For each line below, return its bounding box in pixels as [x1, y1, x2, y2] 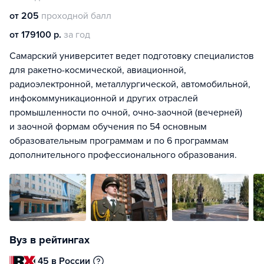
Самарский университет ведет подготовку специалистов [9, 50, 254, 62]
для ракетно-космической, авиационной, [9, 64, 186, 76]
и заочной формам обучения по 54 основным [9, 121, 207, 133]
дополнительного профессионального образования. [9, 149, 237, 161]
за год [64, 29, 90, 41]
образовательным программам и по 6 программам [9, 135, 229, 147]
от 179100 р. [9, 29, 61, 41]
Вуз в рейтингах [9, 233, 90, 246]
